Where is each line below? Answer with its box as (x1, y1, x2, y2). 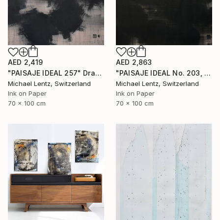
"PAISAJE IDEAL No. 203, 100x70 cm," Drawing (204, 68, 211, 77)
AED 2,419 (8, 58, 43, 67)
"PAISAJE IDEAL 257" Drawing (95, 69, 102, 78)
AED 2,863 (116, 57, 152, 66)
